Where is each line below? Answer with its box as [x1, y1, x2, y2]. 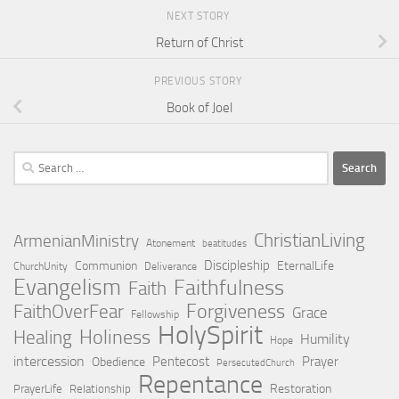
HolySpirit [158, 319, 263, 351]
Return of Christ [156, 34, 243, 51]
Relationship [69, 381, 131, 395]
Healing [13, 326, 72, 348]
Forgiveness [186, 298, 285, 323]
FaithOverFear [13, 300, 124, 322]
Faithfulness [174, 273, 284, 300]
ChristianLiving [254, 228, 365, 251]
